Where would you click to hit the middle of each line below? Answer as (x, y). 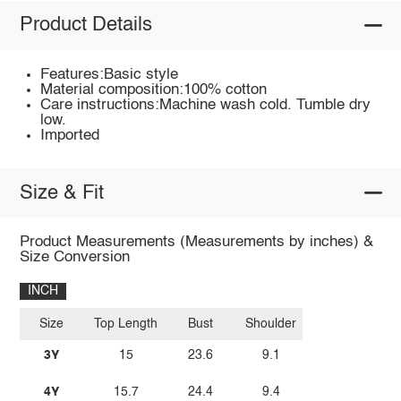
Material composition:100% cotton (154, 90)
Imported (70, 135)
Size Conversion (74, 258)
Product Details (85, 26)
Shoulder (271, 324)
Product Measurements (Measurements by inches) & (196, 243)
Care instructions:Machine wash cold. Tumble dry (206, 105)
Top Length (126, 324)
